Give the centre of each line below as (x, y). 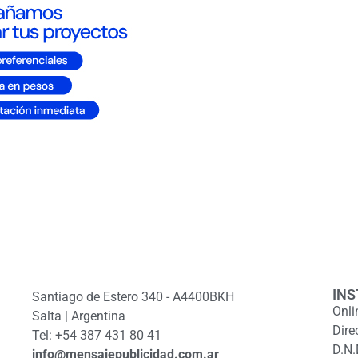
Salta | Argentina (79, 316)
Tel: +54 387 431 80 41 (97, 336)
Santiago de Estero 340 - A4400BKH (133, 297)
